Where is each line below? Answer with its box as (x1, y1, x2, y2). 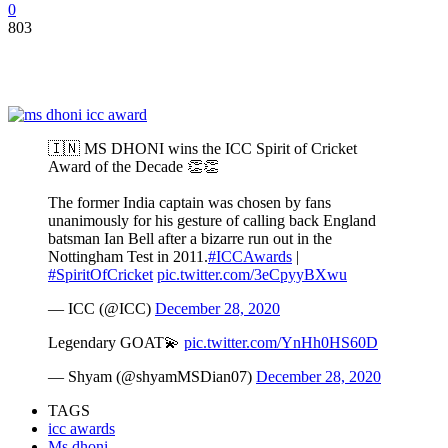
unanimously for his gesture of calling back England (48, 211, 376, 229)
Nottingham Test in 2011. (48, 247, 208, 265)
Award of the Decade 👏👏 (48, 157, 219, 175)
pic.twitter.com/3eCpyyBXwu (157, 265, 347, 283)
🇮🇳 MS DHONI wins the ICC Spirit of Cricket (48, 139, 357, 157)
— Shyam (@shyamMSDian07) (48, 367, 256, 385)
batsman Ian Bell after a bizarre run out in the (48, 229, 332, 247)
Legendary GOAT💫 (48, 333, 184, 351)
